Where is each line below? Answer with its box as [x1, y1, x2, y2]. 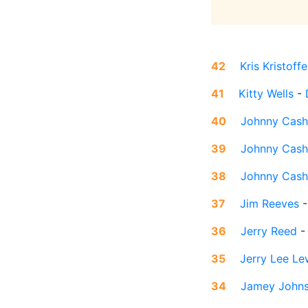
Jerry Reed [241, 224, 297, 239]
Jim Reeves [240, 197, 299, 211]
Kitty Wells [239, 87, 294, 101]
